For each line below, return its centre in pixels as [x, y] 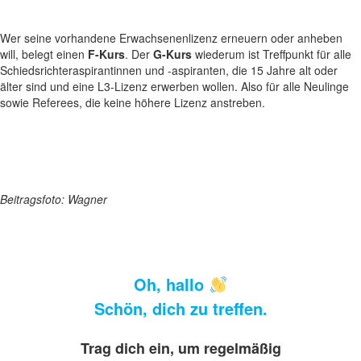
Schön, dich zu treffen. [180, 308]
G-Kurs [172, 54]
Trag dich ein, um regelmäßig [180, 348]
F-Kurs [106, 54]
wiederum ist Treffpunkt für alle [272, 54]
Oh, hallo [172, 284]
